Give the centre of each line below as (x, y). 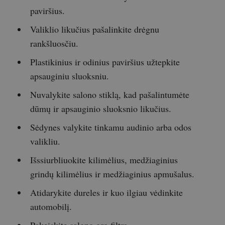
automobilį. (51, 206)
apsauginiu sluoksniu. (69, 76)
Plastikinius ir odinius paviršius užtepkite (105, 62)
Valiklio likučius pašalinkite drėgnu (94, 29)
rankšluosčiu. (54, 43)
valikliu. (45, 141)
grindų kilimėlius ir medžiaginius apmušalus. (112, 174)
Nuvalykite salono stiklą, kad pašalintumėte (109, 94)
